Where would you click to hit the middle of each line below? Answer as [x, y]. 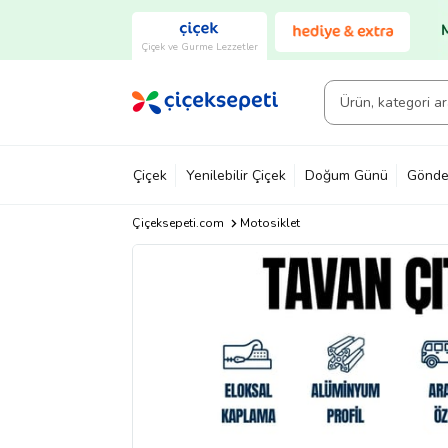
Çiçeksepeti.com [178, 223]
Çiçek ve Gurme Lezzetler [199, 46]
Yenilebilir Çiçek [236, 175]
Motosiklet [269, 223]
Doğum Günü [346, 175]
